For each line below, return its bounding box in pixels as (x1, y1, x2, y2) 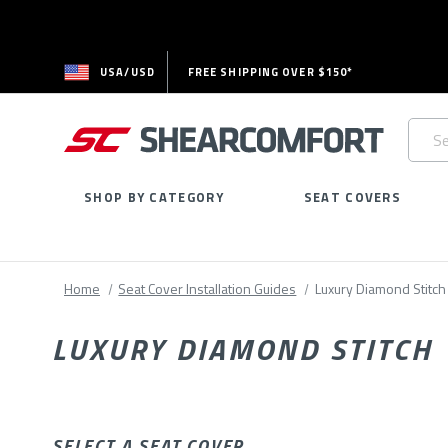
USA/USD (100, 63, 155, 80)
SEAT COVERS (303, 187, 402, 208)
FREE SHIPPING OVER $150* (187, 64, 354, 81)
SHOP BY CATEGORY (84, 187, 224, 208)
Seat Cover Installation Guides (118, 278, 297, 300)
